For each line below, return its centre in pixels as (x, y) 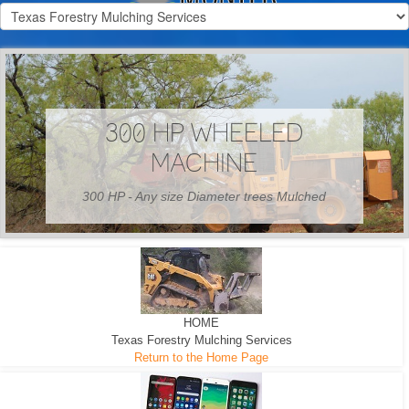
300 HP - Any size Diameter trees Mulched (204, 197)
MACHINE (204, 163)
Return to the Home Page (201, 357)
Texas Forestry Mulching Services (201, 340)
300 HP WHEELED (204, 133)
